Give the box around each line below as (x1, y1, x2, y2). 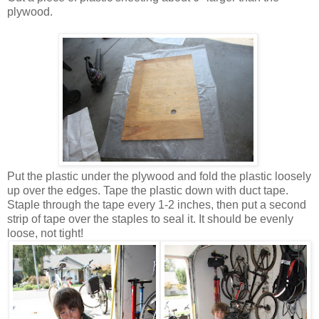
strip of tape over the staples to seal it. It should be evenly (7, 213, 293, 226)
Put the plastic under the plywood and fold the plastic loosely (7, 170, 311, 183)
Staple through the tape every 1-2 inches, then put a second (7, 199, 306, 211)
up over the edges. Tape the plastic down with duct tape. (7, 184, 288, 197)
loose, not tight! (7, 227, 83, 240)
